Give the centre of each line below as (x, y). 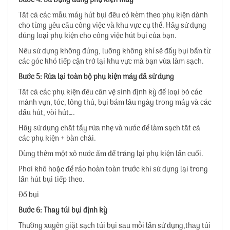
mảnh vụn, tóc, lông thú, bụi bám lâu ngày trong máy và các (115, 103)
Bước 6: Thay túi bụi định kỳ (64, 211)
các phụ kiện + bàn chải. (57, 139)
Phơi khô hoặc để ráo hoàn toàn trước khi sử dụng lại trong (113, 170)
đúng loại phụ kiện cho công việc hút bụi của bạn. (98, 36)
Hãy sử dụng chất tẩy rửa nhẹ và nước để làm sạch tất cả (109, 129)
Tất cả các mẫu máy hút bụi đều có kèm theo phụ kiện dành (113, 16)
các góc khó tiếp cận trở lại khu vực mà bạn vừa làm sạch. (111, 62)
